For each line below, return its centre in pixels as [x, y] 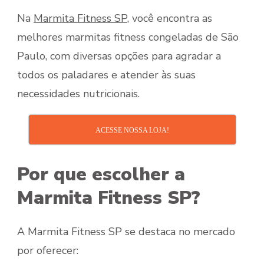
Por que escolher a [101, 174]
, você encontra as [170, 18]
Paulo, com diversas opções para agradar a [119, 56]
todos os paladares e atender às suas [106, 75]
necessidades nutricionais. [78, 93]
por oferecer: [48, 250]
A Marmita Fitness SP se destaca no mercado [126, 231]
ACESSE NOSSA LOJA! [132, 130]
